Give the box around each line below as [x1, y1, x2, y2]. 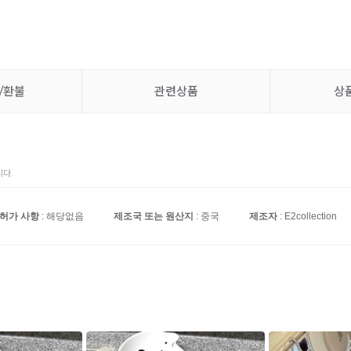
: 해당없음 [39, 210, 84, 222]
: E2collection [277, 210, 337, 222]
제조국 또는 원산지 [114, 210, 194, 222]
